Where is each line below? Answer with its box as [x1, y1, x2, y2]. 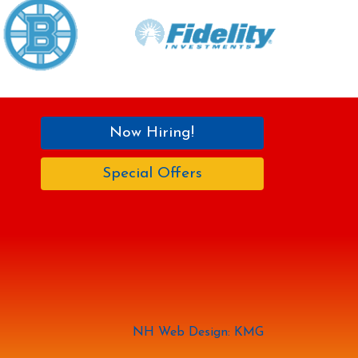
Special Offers [101, 165, 202, 181]
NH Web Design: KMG [133, 326, 264, 340]
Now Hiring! [109, 125, 195, 141]
